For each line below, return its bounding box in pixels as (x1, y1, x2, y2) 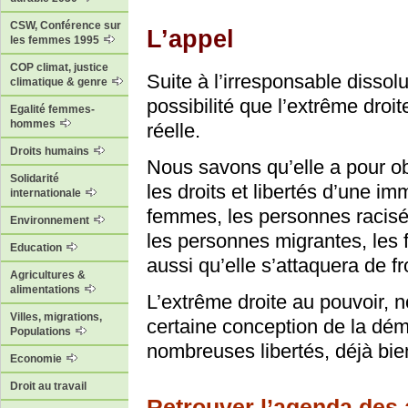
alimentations (10, 283, 83, 297)
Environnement (10, 214, 92, 228)
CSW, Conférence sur (10, 19, 121, 33)
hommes (10, 117, 58, 131)
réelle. (147, 119, 200, 143)
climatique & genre (10, 76, 110, 89)
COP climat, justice (10, 61, 108, 75)
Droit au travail (10, 380, 87, 393)
